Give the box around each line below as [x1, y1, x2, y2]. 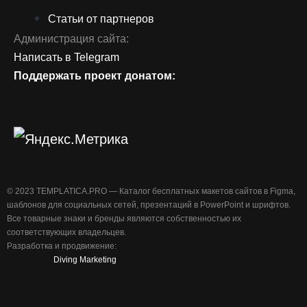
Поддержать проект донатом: [14, 69, 175, 82]
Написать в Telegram [14, 51, 119, 63]
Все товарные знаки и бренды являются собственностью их [7, 214, 241, 224]
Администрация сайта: [14, 32, 129, 45]
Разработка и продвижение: [7, 241, 116, 251]
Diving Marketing [53, 255, 116, 265]
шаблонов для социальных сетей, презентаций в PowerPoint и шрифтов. [7, 200, 291, 210]
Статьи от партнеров [48, 12, 154, 25]
